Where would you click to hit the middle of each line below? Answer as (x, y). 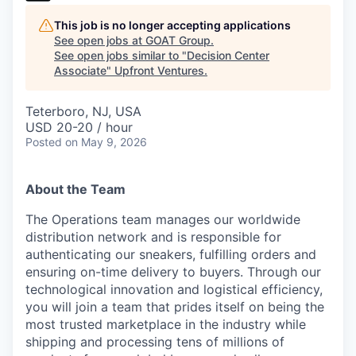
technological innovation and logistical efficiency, (174, 289)
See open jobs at (100, 40)
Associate (80, 70)
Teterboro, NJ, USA (83, 111)
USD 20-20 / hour (79, 127)
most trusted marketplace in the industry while (166, 324)
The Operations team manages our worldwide (163, 219)
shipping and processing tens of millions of (155, 342)
